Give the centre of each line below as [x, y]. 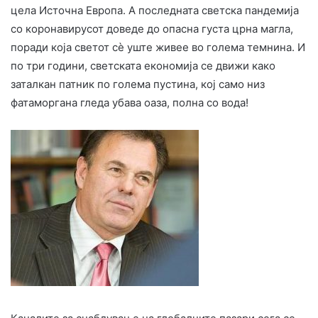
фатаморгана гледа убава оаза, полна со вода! [130, 102]
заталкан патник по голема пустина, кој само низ [138, 84]
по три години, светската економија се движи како [143, 65]
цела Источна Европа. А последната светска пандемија [155, 10]
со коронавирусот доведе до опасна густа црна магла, [152, 28]
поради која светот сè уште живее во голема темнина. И [158, 47]
